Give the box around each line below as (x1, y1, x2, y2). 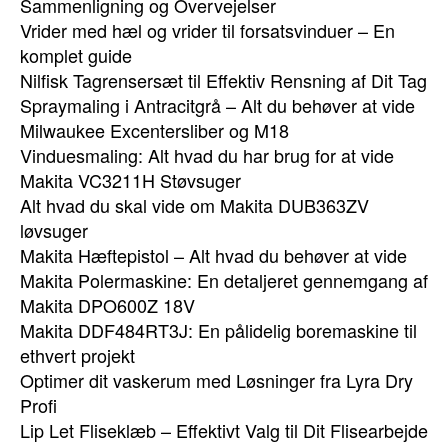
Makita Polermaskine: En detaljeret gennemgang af (20, 267, 428, 293)
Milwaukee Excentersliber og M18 (20, 117, 289, 143)
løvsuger (20, 217, 88, 243)
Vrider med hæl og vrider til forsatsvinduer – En (20, 17, 395, 43)
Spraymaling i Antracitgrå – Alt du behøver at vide (20, 92, 415, 118)
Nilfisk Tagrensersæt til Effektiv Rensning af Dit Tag (20, 67, 427, 93)
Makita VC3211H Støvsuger (20, 167, 241, 193)
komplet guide (20, 42, 132, 68)
